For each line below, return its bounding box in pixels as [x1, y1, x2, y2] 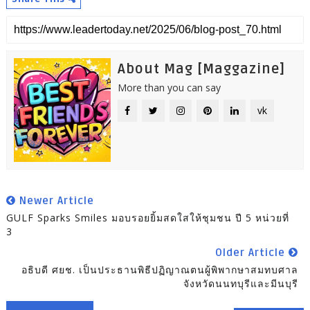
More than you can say [117, 80, 221, 94]
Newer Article [15, 194, 94, 207]
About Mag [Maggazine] [117, 60, 285, 77]
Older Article [215, 246, 289, 259]
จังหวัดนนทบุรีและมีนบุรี [183, 276, 299, 290]
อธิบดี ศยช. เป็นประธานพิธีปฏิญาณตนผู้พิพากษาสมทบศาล [21, 262, 299, 276]
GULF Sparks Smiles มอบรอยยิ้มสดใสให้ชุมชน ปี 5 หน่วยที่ [6, 210, 289, 224]
